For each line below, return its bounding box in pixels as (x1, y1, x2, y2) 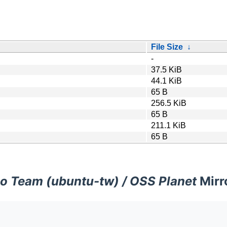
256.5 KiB (151, 98, 186, 107)
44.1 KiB (151, 76, 182, 85)
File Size (151, 42, 183, 51)
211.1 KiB (151, 121, 186, 130)
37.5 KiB (151, 65, 182, 74)
